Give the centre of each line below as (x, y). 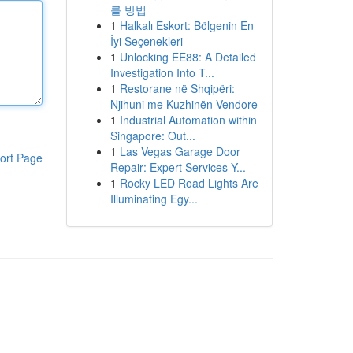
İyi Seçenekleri (146, 41)
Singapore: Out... (152, 136)
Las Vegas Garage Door (180, 151)
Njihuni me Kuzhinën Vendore (184, 104)
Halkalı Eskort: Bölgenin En (186, 25)
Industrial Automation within (188, 120)
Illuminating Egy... (154, 199)
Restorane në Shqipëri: (177, 88)
